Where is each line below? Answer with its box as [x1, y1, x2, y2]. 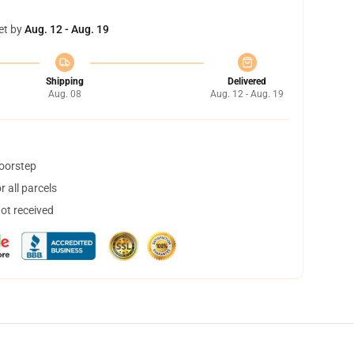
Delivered [228, 76, 266, 87]
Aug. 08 [47, 88, 81, 100]
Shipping [45, 76, 84, 87]
